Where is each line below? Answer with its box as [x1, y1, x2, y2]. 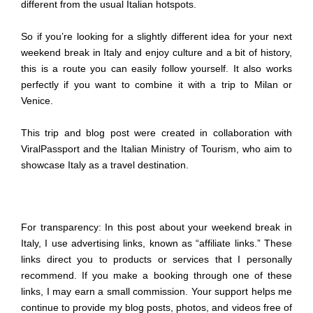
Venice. [21, 95, 53, 107]
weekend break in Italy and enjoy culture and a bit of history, [21, 47, 292, 59]
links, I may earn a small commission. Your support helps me [21, 285, 292, 297]
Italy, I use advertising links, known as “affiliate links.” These [21, 237, 292, 249]
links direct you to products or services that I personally [21, 253, 292, 265]
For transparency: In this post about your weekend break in [21, 221, 292, 233]
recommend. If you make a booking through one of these [21, 269, 292, 281]
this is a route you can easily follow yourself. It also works [21, 63, 292, 75]
